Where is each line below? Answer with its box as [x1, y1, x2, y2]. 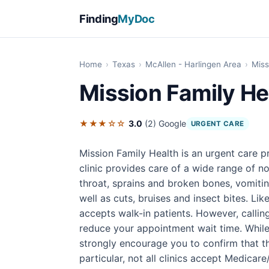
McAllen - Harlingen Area [145, 59, 241, 69]
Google [158, 118, 186, 129]
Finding [79, 11, 118, 25]
